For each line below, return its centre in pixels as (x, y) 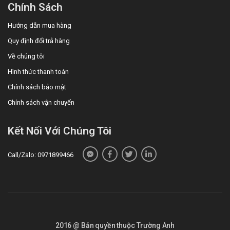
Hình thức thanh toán (38, 72)
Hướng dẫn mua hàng (40, 26)
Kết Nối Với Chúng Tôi (60, 131)
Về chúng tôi (26, 56)
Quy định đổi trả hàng (39, 41)
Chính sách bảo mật (37, 87)
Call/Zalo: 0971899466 (41, 155)
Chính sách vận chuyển (41, 103)
